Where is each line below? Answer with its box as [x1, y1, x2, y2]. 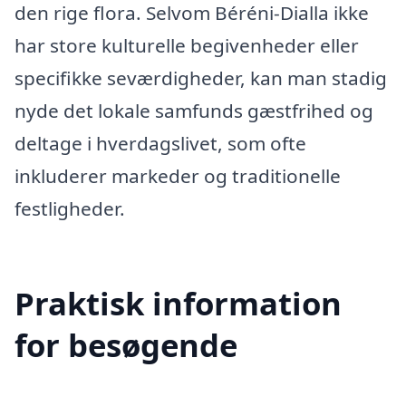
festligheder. [14, 195, 125, 221]
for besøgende [14, 324, 237, 367]
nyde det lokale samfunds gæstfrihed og [14, 97, 373, 123]
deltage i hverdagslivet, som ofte [14, 130, 306, 156]
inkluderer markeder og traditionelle [14, 162, 341, 188]
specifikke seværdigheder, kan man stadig [14, 64, 387, 91]
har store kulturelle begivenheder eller [14, 32, 359, 58]
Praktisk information [14, 282, 342, 325]
